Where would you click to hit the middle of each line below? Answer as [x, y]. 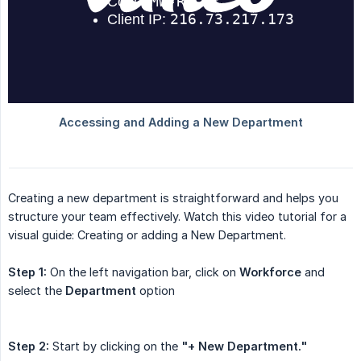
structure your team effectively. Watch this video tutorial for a [177, 217]
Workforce [270, 272]
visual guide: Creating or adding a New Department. [147, 235]
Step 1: [27, 272]
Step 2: [29, 346]
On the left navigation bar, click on [143, 272]
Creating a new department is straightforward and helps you [173, 198]
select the [37, 291]
